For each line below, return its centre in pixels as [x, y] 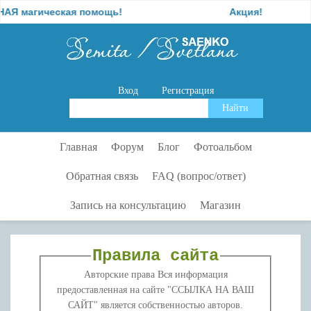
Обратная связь [102, 176]
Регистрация [188, 90]
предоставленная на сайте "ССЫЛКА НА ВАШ [155, 289]
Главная [78, 146]
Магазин [220, 205]
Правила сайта [155, 255]
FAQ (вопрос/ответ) [199, 176]
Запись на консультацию [128, 205]
